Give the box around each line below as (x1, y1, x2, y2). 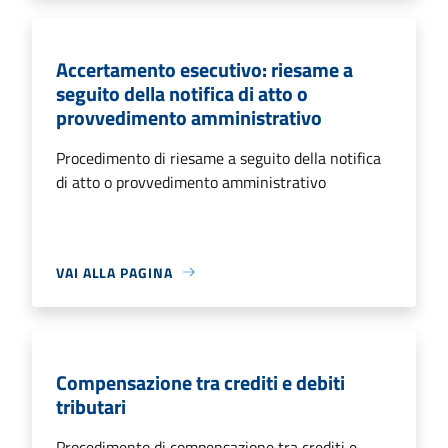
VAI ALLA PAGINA (56, 261, 173, 283)
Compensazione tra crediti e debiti (56, 366, 345, 398)
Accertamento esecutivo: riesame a (56, 53, 353, 85)
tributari (56, 390, 126, 422)
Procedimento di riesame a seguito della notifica (56, 145, 381, 170)
